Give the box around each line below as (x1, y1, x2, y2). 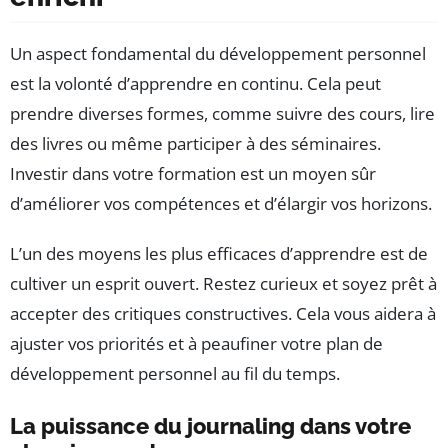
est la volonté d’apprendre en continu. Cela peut (10, 72, 381, 96)
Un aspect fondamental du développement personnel (10, 42, 426, 66)
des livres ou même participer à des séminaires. (10, 132, 381, 156)
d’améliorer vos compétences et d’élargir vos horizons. (10, 192, 432, 216)
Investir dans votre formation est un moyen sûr (10, 162, 376, 186)
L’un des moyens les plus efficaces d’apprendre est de (10, 242, 428, 266)
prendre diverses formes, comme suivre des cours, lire (10, 102, 435, 126)
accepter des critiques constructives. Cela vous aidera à (10, 302, 436, 326)
